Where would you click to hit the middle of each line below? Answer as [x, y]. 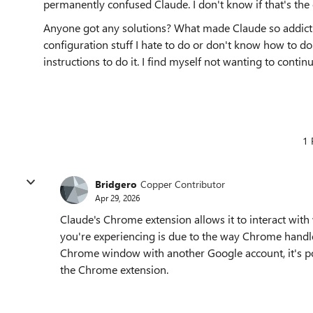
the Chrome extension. [114, 269]
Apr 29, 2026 [117, 197]
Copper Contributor [183, 184]
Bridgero [116, 184]
